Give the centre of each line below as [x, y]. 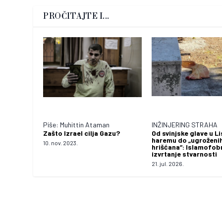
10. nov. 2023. [61, 142]
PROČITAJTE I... [76, 16]
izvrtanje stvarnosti [184, 154]
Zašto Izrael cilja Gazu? [82, 133]
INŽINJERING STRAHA [185, 124]
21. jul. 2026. [168, 163]
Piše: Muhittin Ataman [77, 124]
